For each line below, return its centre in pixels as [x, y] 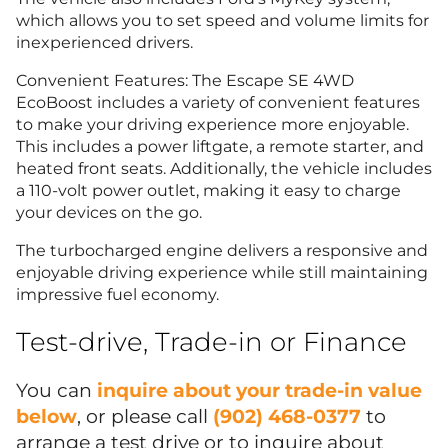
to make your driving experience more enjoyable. [212, 125]
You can [56, 389]
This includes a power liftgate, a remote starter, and [220, 147]
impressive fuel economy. [117, 295]
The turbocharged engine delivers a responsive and [222, 251]
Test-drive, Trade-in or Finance [211, 341]
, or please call [145, 415]
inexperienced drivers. [104, 43]
